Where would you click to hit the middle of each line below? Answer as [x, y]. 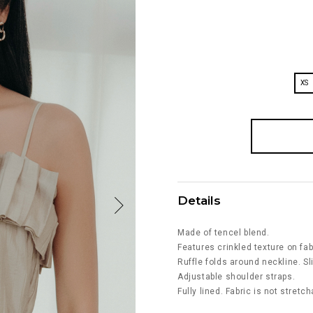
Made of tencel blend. [224, 232]
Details [199, 200]
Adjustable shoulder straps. [236, 276]
